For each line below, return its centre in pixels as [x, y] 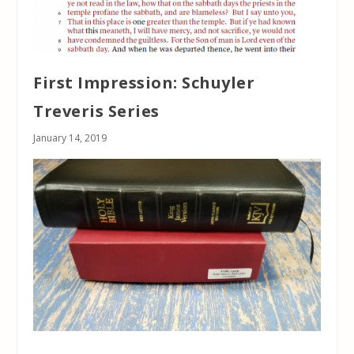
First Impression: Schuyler [144, 82]
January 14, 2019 [70, 137]
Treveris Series [96, 111]
